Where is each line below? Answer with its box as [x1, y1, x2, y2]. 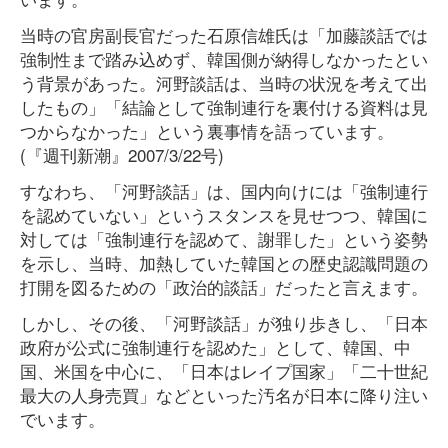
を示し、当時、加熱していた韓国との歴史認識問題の [20, 250, 428, 275]
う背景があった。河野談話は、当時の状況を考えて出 [20, 70, 428, 95]
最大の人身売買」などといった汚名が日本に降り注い [20, 382, 428, 407]
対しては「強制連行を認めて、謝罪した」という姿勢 [20, 226, 428, 251]
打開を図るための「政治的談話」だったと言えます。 [20, 274, 428, 299]
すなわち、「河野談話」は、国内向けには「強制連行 [20, 178, 428, 203]
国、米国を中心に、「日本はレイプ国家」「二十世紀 [20, 358, 428, 383]
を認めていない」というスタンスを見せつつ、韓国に [20, 202, 428, 227]
